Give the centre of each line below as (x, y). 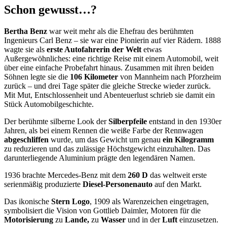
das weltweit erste (177, 175)
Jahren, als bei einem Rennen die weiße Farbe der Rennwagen (104, 130)
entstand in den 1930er (184, 121)
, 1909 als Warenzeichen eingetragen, (149, 201)
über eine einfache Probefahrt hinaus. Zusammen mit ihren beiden (109, 67)
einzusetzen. (198, 219)
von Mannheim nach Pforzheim (169, 77)
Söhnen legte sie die (37, 77)
